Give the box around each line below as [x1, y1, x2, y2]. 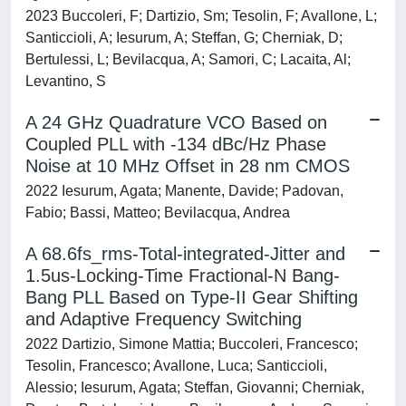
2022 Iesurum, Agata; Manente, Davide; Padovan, [25, 183, 343, 198]
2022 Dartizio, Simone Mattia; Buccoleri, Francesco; [25, 336, 358, 352]
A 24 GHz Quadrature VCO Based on [25, 112, 327, 132]
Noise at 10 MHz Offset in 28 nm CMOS [25, 156, 350, 176]
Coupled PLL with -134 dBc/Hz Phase [25, 134, 326, 154]
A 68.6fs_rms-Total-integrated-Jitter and [25, 244, 345, 264]
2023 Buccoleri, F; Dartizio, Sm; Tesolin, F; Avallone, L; [25, 8, 377, 24]
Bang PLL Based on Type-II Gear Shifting [25, 287, 358, 307]
